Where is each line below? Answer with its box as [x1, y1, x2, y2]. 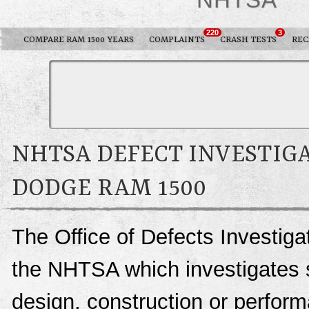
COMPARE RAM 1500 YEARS [23, 34, 134, 46]
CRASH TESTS [220, 34, 277, 46]
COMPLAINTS [149, 34, 205, 46]
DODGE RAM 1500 [12, 175, 206, 203]
